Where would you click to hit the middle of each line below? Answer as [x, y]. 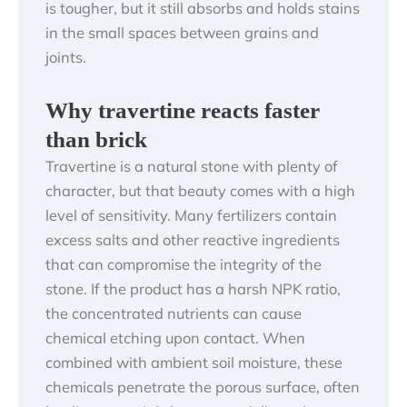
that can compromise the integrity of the [184, 265]
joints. [66, 58]
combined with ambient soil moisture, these [194, 363]
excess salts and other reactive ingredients [193, 240]
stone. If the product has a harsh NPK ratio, [193, 289]
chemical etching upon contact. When [175, 338]
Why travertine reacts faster [183, 111]
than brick [96, 140]
